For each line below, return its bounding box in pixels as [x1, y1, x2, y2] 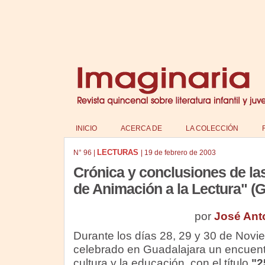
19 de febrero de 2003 [144, 148, 216, 157]
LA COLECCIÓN [185, 124, 238, 132]
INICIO [75, 124, 97, 132]
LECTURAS [96, 148, 141, 157]
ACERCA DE [120, 124, 162, 132]
